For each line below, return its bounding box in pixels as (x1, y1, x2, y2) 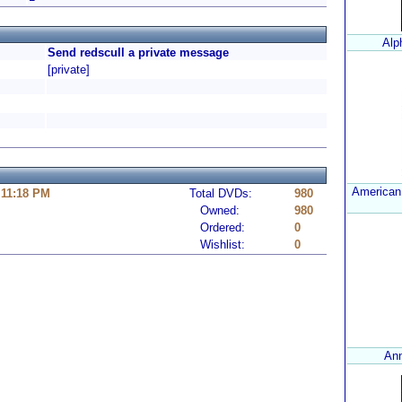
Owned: (189, 204, 240, 217)
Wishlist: (189, 238, 245, 251)
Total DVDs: (189, 187, 252, 200)
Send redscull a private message (48, 46, 229, 59)
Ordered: (189, 221, 245, 234)
